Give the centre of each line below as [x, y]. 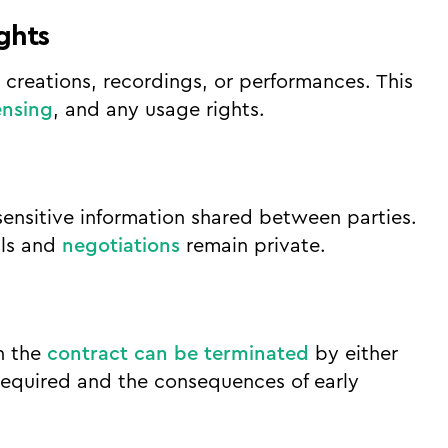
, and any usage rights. [158, 110]
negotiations [120, 246]
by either [353, 354]
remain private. [252, 246]
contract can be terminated [177, 354]
